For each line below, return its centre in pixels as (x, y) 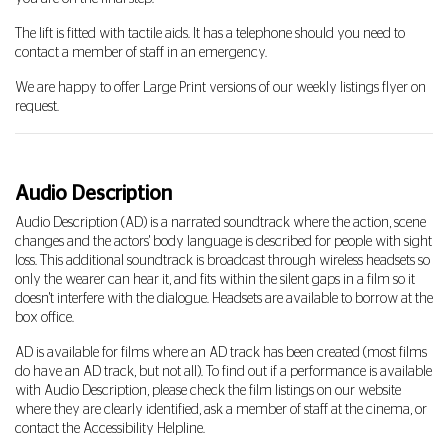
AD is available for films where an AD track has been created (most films (221, 353)
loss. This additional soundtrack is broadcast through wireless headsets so (222, 261)
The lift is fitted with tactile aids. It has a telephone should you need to (210, 34)
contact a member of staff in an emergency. (141, 53)
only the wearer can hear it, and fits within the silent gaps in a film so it (215, 280)
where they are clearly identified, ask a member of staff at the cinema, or (221, 410)
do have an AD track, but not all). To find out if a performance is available (223, 372)
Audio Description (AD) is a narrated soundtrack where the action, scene (220, 223)
